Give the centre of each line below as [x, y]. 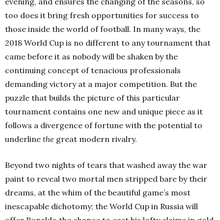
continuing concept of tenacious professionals [93, 70]
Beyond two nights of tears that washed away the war [106, 165]
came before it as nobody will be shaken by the [91, 57]
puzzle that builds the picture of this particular [92, 98]
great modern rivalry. [96, 139]
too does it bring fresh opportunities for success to [102, 15]
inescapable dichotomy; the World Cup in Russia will [101, 206]
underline [24, 139]
